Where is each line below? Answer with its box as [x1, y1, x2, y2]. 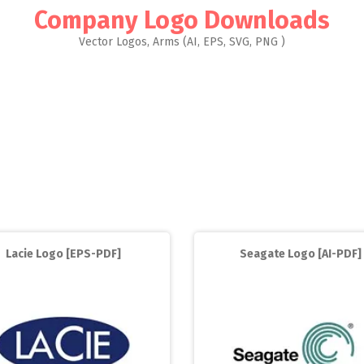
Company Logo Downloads [34, 6, 330, 35]
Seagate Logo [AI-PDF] [240, 247, 362, 261]
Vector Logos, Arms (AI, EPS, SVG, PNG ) [79, 35, 285, 49]
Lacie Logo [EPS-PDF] [6, 247, 121, 261]
